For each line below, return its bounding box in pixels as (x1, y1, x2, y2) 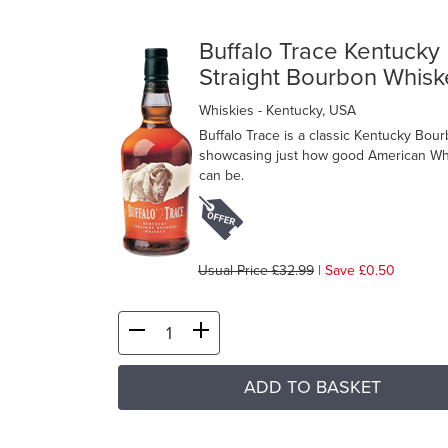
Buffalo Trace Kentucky (199, 37, 440, 67)
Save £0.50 (325, 262, 395, 280)
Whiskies (199, 102, 258, 120)
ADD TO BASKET (243, 376, 381, 399)
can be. (199, 167, 244, 185)
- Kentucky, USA (258, 102, 356, 120)
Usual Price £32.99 (198, 262, 314, 280)
